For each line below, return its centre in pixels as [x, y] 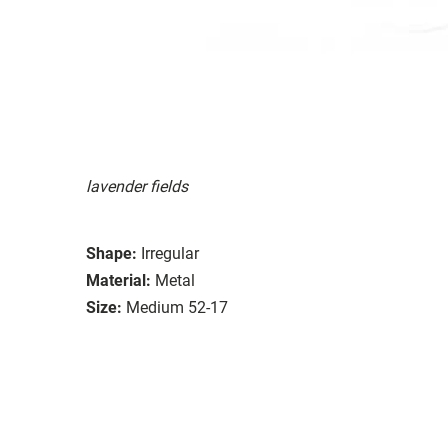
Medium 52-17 [177, 307]
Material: [118, 280]
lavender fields [137, 186]
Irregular [170, 253]
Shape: [111, 253]
